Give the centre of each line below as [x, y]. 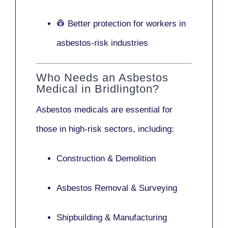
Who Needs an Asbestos [102, 78]
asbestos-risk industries [102, 43]
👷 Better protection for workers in [121, 23]
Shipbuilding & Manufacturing [112, 218]
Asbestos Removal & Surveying [117, 188]
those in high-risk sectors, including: [105, 129]
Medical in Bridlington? [98, 89]
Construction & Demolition [106, 159]
